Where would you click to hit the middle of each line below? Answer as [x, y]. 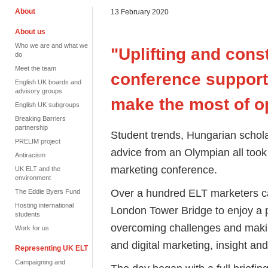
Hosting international [44, 205]
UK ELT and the [38, 169]
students [28, 214]
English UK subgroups [47, 105]
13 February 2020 [140, 12]
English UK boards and [48, 82]
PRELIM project [38, 141]
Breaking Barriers [40, 118]
